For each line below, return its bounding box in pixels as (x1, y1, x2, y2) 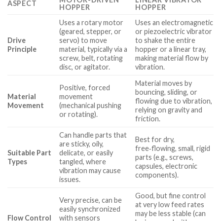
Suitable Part (7, 148, 51, 157)
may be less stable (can (135, 209, 206, 218)
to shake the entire (135, 36, 196, 45)
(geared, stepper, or (59, 27, 122, 36)
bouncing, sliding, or (135, 88, 198, 97)
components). (135, 171, 179, 180)
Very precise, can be (59, 196, 122, 205)
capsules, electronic (135, 162, 198, 171)
